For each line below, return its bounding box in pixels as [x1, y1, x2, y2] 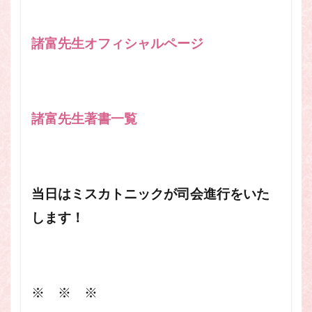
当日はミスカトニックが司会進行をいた [31, 187, 270, 201]
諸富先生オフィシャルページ [31, 36, 203, 51]
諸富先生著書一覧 [31, 111, 137, 126]
